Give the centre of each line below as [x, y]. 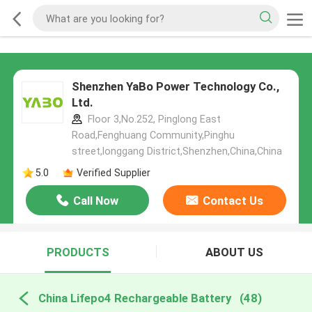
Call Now [96, 201]
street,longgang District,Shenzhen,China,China [177, 151]
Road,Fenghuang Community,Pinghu [153, 135]
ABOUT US [234, 252]
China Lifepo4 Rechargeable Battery [134, 298]
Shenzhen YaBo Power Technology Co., [175, 87]
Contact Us [233, 201]
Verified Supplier [113, 172]
